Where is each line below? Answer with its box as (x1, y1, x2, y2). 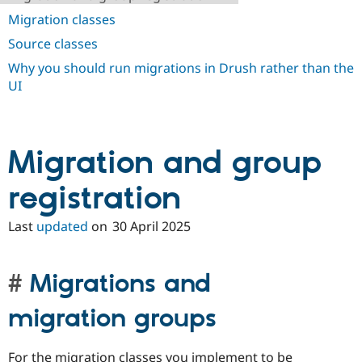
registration (8, 179, 181, 220)
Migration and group (8, 144, 322, 184)
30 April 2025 (112, 217, 191, 236)
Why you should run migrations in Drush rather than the (8, 59, 354, 78)
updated (36, 217, 88, 236)
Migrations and (30, 268, 211, 301)
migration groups (8, 303, 217, 336)
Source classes (8, 35, 98, 53)
